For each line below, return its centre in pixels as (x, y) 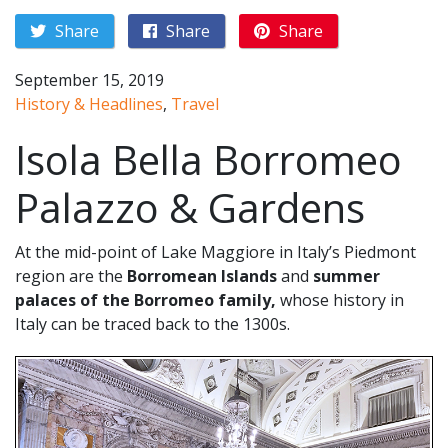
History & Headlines (89, 104)
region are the (71, 276)
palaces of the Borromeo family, (147, 300)
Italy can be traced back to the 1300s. (154, 324)
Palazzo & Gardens (190, 207)
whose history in (342, 300)
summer (346, 276)
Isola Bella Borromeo (208, 159)
